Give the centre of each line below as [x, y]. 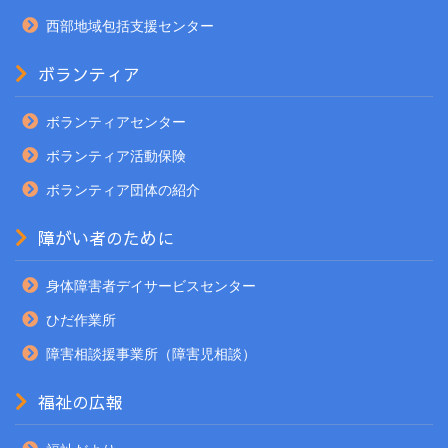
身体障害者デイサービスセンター [151, 285]
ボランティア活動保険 [116, 155]
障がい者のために [106, 237]
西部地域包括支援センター [130, 25]
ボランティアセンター [116, 121]
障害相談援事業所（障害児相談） [151, 353]
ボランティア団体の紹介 [123, 189]
